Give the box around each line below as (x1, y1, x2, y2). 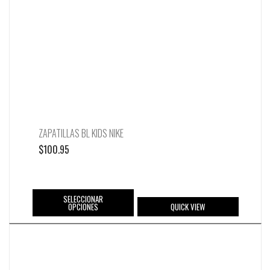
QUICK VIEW (171, 200, 205, 213)
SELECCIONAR (63, 192, 103, 205)
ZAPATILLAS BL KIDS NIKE (39, 126, 124, 141)
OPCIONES (67, 200, 98, 213)
